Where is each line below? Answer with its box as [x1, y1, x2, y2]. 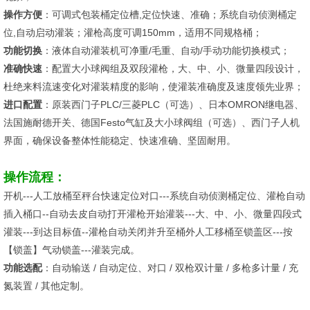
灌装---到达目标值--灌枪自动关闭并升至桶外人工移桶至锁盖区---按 [3, 226, 293, 237]
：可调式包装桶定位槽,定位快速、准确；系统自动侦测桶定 [42, 8, 297, 20]
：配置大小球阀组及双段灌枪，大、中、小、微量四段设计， [42, 62, 304, 74]
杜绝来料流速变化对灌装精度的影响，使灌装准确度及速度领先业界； [3, 80, 304, 92]
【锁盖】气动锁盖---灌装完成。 [3, 244, 140, 255]
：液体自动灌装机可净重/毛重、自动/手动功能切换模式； [42, 44, 290, 56]
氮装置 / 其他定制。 [3, 280, 89, 291]
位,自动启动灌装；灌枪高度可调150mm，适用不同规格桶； [3, 26, 262, 38]
